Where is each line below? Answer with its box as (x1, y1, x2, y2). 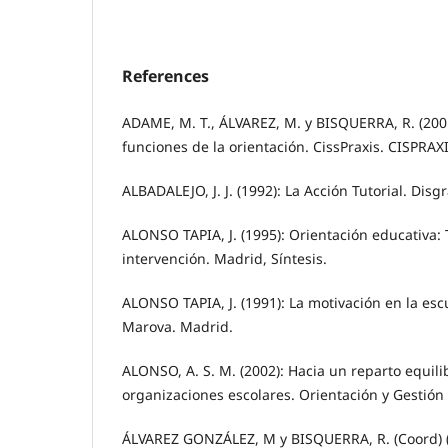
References (122, 65, 209, 88)
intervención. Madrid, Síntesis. (122, 249, 327, 269)
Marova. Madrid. (122, 317, 233, 337)
